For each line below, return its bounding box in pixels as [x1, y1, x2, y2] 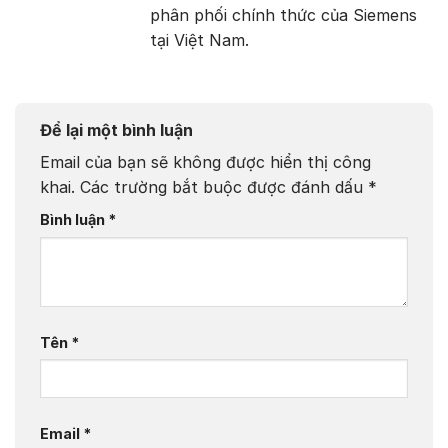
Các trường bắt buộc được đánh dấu [80, 177, 368, 198]
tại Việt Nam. [150, 30, 249, 51]
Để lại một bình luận [40, 120, 197, 141]
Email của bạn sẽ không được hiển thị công [40, 152, 371, 173]
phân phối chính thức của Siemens [150, 5, 417, 26]
